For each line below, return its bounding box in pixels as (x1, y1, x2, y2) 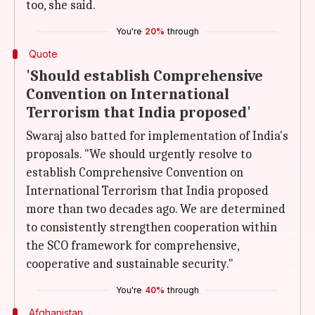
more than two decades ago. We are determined (26, 202, 285, 217)
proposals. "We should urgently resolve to (26, 147, 252, 162)
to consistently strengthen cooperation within (26, 220, 277, 235)
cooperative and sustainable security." (26, 257, 233, 271)
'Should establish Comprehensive (26, 67, 263, 85)
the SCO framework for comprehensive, (26, 238, 239, 253)
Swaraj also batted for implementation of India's (26, 129, 288, 143)
